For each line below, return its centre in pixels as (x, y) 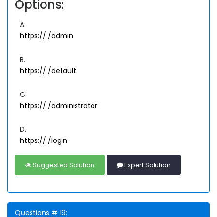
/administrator (73, 106)
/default (62, 71)
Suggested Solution (63, 165)
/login (58, 141)
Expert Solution (147, 165)
